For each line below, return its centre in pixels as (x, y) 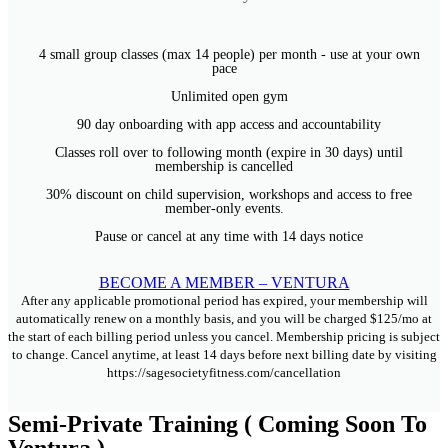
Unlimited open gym (229, 96)
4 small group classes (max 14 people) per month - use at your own (229, 54)
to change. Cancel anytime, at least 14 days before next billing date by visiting (224, 354)
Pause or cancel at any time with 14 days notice (229, 236)
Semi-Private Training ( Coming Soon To (217, 424)
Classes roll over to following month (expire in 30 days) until (229, 152)
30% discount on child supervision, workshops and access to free (229, 194)
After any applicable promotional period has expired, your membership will (224, 300)
